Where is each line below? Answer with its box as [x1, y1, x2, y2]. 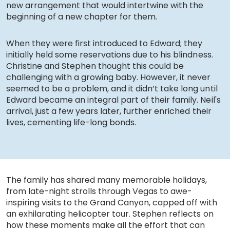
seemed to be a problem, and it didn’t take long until [6, 82, 218, 94]
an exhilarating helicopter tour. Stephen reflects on [6, 207, 214, 220]
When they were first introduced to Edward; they [6, 37, 203, 49]
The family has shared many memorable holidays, [6, 174, 207, 186]
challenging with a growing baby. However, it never [6, 71, 211, 83]
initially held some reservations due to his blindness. [6, 48, 213, 61]
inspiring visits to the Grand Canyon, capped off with [6, 196, 217, 208]
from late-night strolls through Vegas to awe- [6, 185, 193, 197]
